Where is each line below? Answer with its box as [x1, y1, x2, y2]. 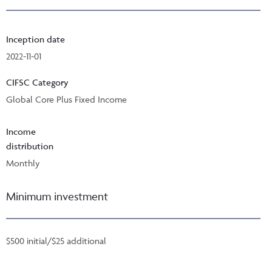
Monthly [6, 157, 39, 169]
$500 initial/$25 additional [6, 234, 106, 246]
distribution [6, 140, 53, 152]
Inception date [6, 33, 65, 45]
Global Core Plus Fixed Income [6, 93, 127, 105]
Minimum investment [6, 188, 108, 203]
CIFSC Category [6, 76, 69, 88]
